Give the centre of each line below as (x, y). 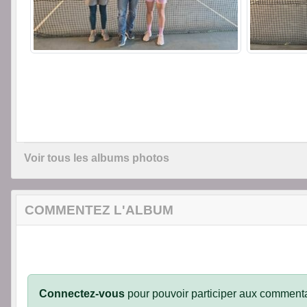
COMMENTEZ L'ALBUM (99, 210)
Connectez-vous (82, 294)
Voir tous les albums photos (97, 158)
